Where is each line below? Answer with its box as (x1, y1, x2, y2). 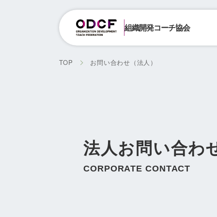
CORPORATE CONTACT (83, 164, 191, 173)
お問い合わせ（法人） (90, 58, 157, 67)
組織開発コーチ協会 (124, 21, 190, 33)
